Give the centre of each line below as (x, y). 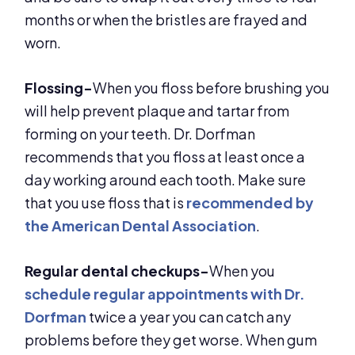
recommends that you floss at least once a (165, 157)
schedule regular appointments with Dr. (165, 294)
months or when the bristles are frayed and (166, 20)
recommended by (250, 203)
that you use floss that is (106, 203)
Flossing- (59, 88)
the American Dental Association (141, 226)
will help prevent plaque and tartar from (157, 111)
